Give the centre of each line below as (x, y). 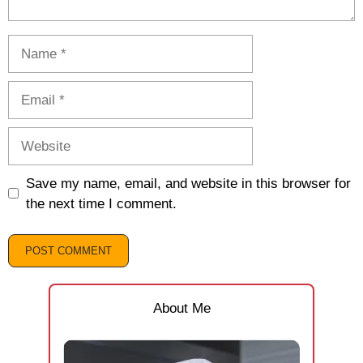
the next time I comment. (101, 203)
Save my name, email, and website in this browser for (188, 183)
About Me (181, 309)
